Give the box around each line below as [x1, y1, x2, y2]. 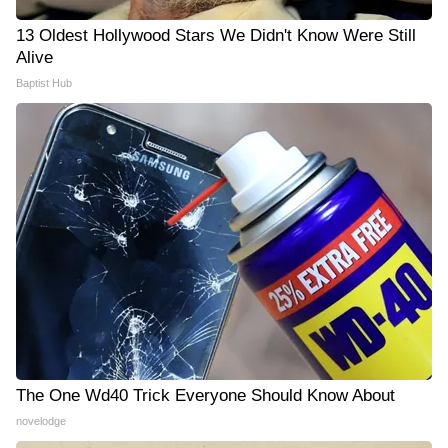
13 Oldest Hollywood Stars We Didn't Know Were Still [16, 25, 416, 45]
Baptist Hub [16, 76, 72, 89]
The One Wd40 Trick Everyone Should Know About [16, 385, 395, 405]
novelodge [16, 414, 66, 427]
